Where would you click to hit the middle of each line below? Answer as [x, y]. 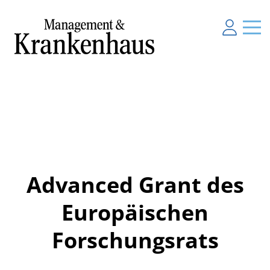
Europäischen [135, 212]
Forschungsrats [135, 240]
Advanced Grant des [135, 184]
